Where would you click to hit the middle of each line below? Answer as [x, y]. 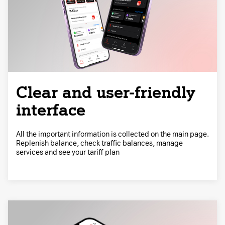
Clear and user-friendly [106, 92]
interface [51, 110]
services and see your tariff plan [68, 152]
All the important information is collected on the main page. [113, 134]
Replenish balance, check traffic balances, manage [99, 143]
